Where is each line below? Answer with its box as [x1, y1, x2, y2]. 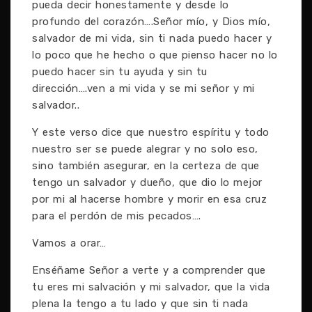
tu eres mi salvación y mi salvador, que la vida [32, 281, 270, 293]
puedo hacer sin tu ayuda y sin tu [32, 65, 208, 78]
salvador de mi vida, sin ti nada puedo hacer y [32, 32, 272, 45]
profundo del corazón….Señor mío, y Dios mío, [32, 15, 270, 28]
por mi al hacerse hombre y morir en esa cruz [32, 193, 267, 205]
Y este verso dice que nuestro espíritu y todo [32, 126, 270, 139]
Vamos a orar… [32, 237, 107, 249]
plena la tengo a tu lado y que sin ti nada [32, 297, 248, 310]
